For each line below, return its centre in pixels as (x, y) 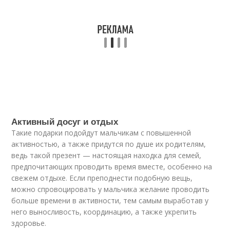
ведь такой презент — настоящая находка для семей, (107, 155)
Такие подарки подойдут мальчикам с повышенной (101, 133)
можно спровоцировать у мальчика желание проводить (111, 189)
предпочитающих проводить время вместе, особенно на (112, 167)
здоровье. (29, 223)
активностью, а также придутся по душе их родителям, (109, 144)
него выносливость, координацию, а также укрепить (104, 212)
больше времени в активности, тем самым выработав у (110, 200)
